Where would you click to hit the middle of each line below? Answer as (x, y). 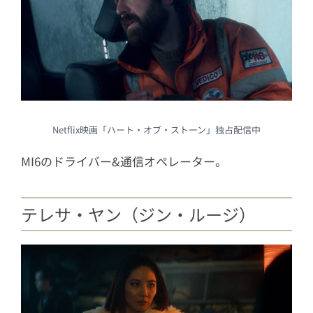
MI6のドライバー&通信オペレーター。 (124, 161)
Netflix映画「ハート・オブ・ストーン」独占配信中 (156, 129)
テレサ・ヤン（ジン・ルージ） (138, 214)
